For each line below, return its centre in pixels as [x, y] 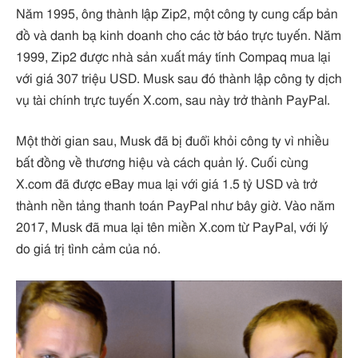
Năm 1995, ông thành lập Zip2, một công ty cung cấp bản [177, 14]
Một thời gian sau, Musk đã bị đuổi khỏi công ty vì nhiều [173, 142]
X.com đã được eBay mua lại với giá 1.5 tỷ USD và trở [167, 185]
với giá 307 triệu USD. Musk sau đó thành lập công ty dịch [179, 79]
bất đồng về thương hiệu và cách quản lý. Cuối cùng [162, 163]
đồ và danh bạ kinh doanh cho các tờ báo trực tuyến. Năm [179, 36]
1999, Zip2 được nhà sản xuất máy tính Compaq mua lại [173, 57]
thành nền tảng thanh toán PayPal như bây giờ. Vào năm [175, 207]
